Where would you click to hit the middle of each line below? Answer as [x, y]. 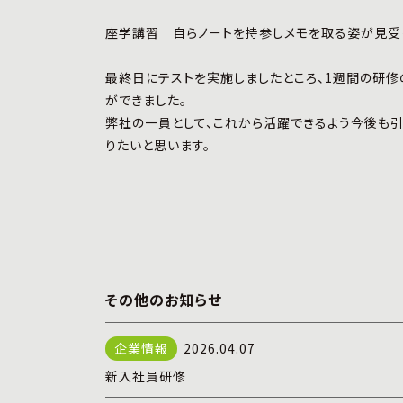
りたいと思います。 [158, 145]
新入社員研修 [146, 376]
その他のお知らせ [164, 300]
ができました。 [146, 100]
